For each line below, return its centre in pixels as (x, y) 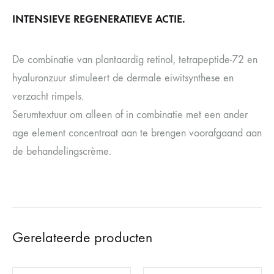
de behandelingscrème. (62, 151)
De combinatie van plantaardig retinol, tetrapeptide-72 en (135, 60)
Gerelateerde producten (82, 237)
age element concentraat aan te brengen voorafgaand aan (137, 133)
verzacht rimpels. (48, 96)
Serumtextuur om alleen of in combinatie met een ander (130, 115)
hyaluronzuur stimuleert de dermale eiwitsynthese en (123, 78)
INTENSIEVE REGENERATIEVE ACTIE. (99, 19)
